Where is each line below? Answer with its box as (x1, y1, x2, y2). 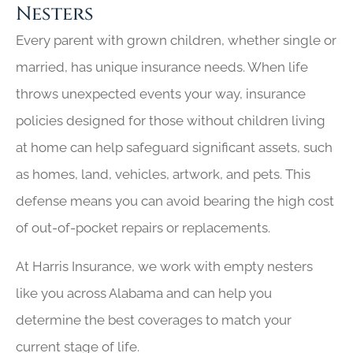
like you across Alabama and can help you (16, 284, 272, 301)
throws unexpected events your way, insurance (16, 86, 306, 102)
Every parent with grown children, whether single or (16, 32, 336, 49)
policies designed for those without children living (16, 113, 325, 129)
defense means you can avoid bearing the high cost (16, 193, 334, 210)
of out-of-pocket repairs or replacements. (16, 220, 270, 236)
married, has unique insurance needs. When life (16, 59, 308, 76)
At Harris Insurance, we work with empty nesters (16, 258, 313, 274)
